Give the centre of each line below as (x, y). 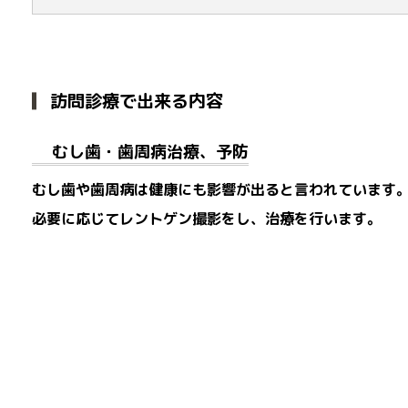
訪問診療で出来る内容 (137, 100)
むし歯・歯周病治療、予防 (150, 151)
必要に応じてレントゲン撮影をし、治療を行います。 (207, 218)
